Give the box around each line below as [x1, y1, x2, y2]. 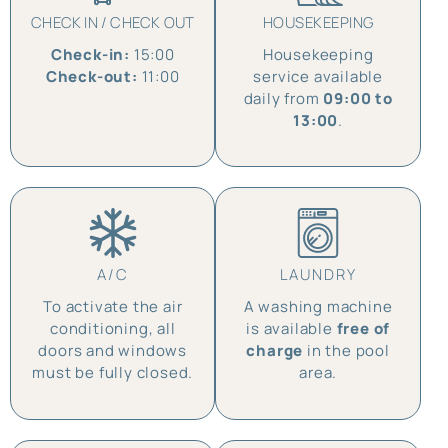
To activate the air [43, 296, 183, 318]
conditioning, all [49, 318, 176, 340]
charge [246, 340, 304, 362]
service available [253, 65, 383, 87]
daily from [243, 87, 324, 109]
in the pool [303, 340, 390, 362]
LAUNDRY [279, 264, 357, 286]
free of [336, 318, 391, 340]
